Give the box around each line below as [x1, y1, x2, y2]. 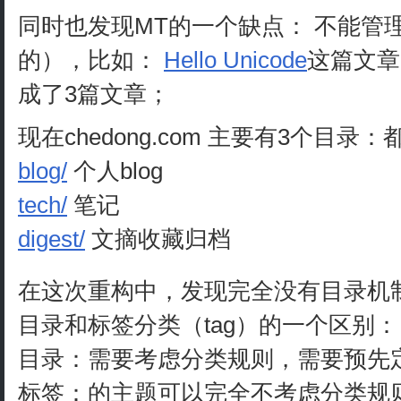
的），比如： [18, 47, 164, 73]
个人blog [67, 158, 163, 184]
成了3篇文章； [18, 81, 170, 107]
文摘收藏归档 [85, 226, 231, 252]
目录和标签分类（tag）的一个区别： [18, 312, 398, 338]
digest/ [18, 226, 85, 252]
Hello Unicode [164, 47, 307, 73]
